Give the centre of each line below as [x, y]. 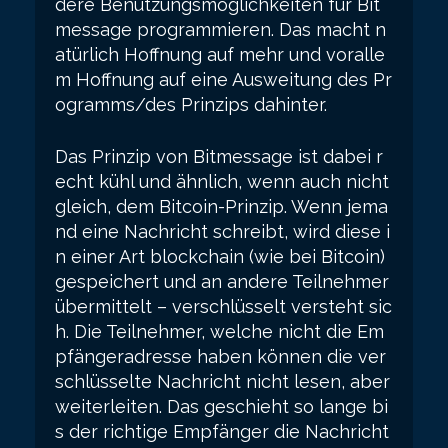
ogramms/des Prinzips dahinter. [191, 104]
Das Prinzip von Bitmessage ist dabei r [219, 156]
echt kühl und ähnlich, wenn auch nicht [222, 181]
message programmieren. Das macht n [220, 29]
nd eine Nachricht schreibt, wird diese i [222, 231]
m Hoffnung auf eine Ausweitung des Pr [223, 79]
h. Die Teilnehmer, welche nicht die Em [219, 331]
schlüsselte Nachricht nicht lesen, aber [222, 381]
